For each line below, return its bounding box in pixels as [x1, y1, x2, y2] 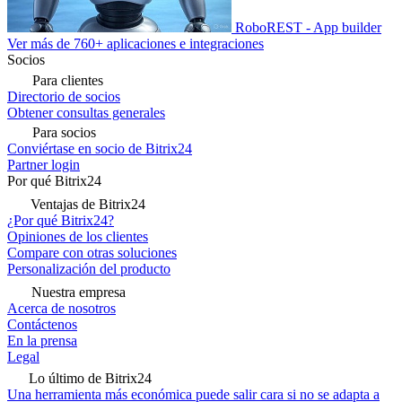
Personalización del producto [7, 261, 170, 276]
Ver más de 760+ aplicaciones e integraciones [7, 36, 264, 51]
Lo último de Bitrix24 [29, 371, 152, 386]
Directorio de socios [7, 89, 120, 104]
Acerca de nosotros [7, 301, 116, 316]
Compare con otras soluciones [7, 245, 177, 260]
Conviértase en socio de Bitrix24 [7, 141, 192, 156]
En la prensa [7, 333, 77, 348]
